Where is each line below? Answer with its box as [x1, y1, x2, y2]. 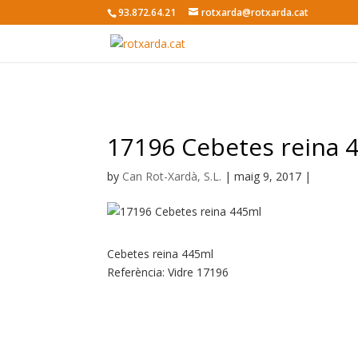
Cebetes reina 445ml [107, 246, 214, 261]
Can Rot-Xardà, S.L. [122, 169, 222, 184]
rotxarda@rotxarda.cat [201, 6, 309, 19]
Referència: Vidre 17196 [107, 265, 229, 280]
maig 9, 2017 [234, 169, 302, 184]
